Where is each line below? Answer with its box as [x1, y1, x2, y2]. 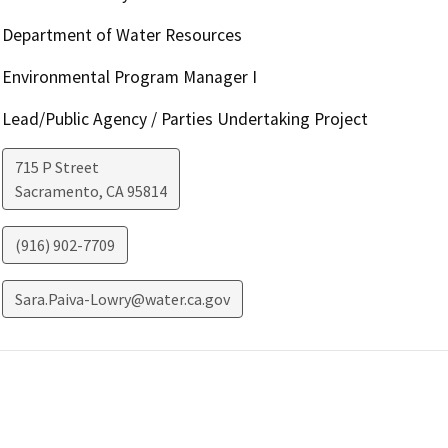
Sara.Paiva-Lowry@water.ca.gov [14, 289, 230, 310]
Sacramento [14, 181, 99, 202]
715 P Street [14, 157, 99, 178]
